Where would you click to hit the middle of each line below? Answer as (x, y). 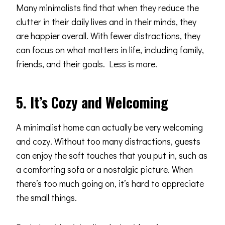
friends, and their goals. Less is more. (87, 64)
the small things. (46, 197)
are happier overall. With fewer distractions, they (108, 35)
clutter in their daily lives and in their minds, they (106, 21)
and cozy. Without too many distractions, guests (108, 141)
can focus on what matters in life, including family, (110, 49)
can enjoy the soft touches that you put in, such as (112, 155)
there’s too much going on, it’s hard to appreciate (110, 183)
